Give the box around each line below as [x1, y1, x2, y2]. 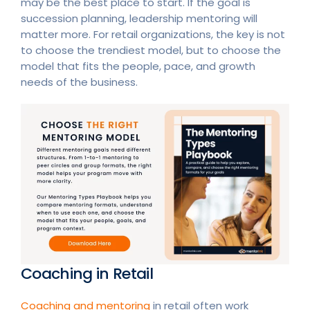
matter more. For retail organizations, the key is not [21, 26, 285, 42]
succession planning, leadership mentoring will [21, 10, 257, 26]
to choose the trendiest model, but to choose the [21, 42, 281, 57]
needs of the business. [21, 74, 138, 89]
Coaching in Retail [21, 262, 154, 284]
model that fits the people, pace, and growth [21, 58, 255, 73]
